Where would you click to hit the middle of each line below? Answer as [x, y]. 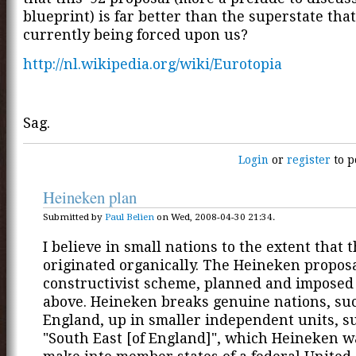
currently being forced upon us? [135, 35]
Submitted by [74, 217]
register [309, 160]
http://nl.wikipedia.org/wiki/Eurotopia [153, 64]
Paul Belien [130, 217]
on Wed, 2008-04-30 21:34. [215, 217]
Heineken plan [90, 197]
